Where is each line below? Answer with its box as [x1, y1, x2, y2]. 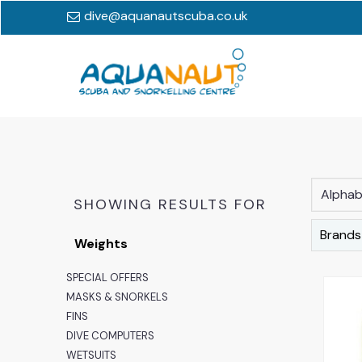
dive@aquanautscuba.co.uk [84, 7, 249, 24]
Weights [74, 234, 128, 252]
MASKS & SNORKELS [66, 289, 169, 304]
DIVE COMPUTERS [66, 328, 155, 343]
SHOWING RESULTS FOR [74, 194, 267, 214]
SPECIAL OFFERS [66, 270, 149, 284]
